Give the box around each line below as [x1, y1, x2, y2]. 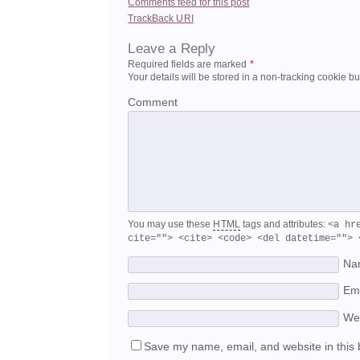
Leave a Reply [128, 40, 216, 55]
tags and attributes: [239, 218, 328, 230]
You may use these [128, 218, 214, 230]
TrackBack [128, 13, 177, 25]
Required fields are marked [128, 58, 250, 70]
